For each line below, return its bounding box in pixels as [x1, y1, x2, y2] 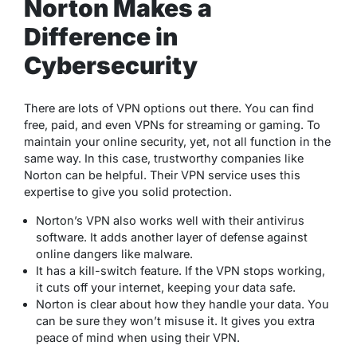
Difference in [24, 22, 178, 51]
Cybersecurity [24, 50, 198, 80]
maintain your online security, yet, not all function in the [24, 134, 331, 148]
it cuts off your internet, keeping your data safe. [36, 280, 296, 294]
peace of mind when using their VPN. [36, 330, 240, 344]
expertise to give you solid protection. [24, 184, 232, 198]
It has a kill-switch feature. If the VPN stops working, [36, 263, 325, 277]
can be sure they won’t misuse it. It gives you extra [36, 313, 315, 328]
